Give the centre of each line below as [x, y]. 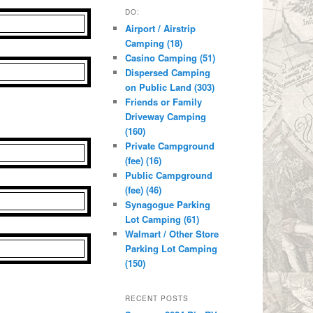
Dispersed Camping [168, 73]
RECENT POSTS [157, 298]
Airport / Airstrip [161, 29]
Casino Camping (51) [170, 58]
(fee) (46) [144, 190]
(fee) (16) [144, 161]
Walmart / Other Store [172, 234]
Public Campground [169, 175]
